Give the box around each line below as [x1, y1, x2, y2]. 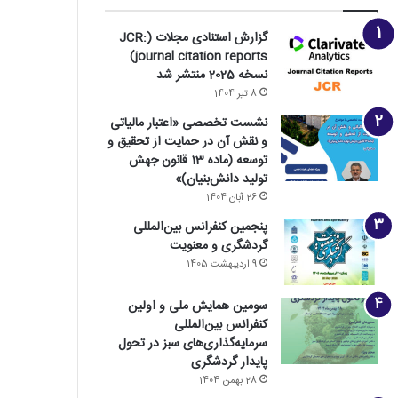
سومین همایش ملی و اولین [127, 296, 267, 317]
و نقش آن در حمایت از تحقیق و [107, 131, 267, 153]
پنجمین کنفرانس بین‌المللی [132, 217, 267, 238]
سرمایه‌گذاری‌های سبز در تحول [117, 333, 267, 354]
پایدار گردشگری [190, 352, 267, 373]
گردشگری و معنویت [169, 235, 267, 257]
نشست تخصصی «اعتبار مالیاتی [109, 113, 267, 134]
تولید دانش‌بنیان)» [174, 169, 267, 190]
